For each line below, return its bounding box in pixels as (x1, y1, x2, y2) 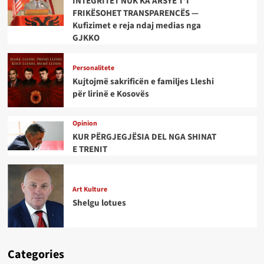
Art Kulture (72, 184, 107, 195)
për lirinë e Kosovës (72, 87, 149, 100)
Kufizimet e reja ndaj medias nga (72, 19, 201, 32)
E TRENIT (72, 143, 107, 156)
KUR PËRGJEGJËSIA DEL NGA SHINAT (72, 130, 216, 143)
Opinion (72, 118, 97, 128)
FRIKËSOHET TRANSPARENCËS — (72, 7, 199, 20)
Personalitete (72, 62, 114, 73)
